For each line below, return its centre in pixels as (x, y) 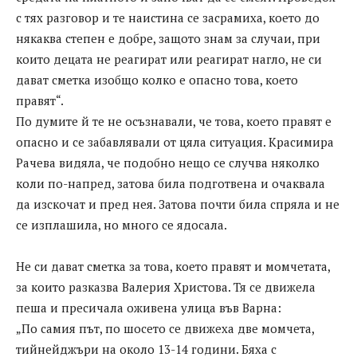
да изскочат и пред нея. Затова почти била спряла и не (178, 204)
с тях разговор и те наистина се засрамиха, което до (168, 18)
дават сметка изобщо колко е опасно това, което (157, 80)
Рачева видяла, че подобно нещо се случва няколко (168, 163)
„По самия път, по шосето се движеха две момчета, (165, 329)
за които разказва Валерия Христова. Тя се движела (166, 287)
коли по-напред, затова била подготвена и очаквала (171, 184)
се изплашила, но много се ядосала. (122, 225)
